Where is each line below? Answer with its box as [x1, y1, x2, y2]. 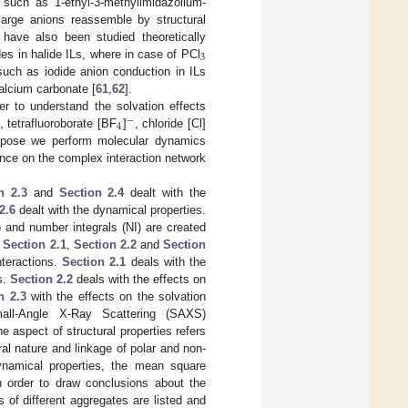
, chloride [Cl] [134, 116, 207, 130]
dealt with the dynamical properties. [15, 202, 206, 217]
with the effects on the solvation [25, 289, 207, 303]
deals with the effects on [72, 271, 206, 286]
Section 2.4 [58, 185, 125, 199]
